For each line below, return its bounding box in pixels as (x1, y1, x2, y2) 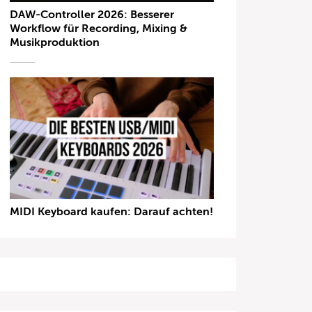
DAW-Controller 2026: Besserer (10, 8, 175, 21)
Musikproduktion (10, 36, 100, 49)
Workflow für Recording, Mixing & (10, 22, 188, 35)
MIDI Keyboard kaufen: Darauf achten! (10, 205, 214, 219)
